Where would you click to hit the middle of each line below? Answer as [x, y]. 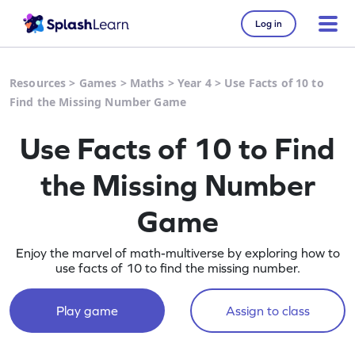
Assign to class [267, 311]
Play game [87, 311]
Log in [269, 23]
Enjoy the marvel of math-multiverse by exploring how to [177, 253]
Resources [38, 83]
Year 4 [194, 83]
